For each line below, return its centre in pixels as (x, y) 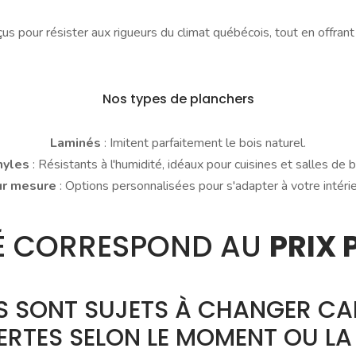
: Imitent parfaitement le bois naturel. (205, 143)
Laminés (77, 143)
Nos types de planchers (178, 99)
